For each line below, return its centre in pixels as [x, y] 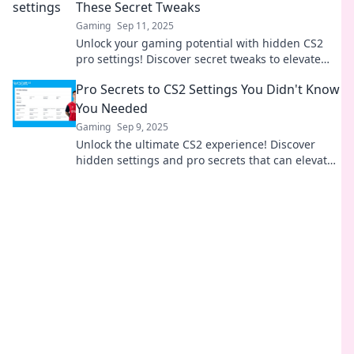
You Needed [112, 108]
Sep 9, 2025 [143, 127]
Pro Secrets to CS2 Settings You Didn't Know [208, 89]
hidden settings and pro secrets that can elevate [205, 160]
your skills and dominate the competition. [186, 75]
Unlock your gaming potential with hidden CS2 [200, 43]
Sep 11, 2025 [145, 26]
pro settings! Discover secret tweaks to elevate [198, 59]
